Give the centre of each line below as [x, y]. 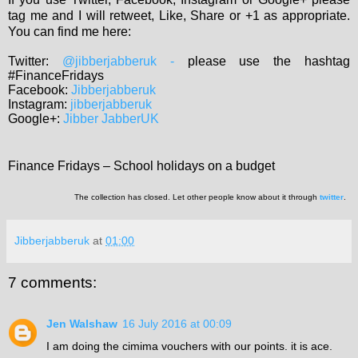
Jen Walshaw [82, 323]
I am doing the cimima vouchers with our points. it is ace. [189, 346]
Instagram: [39, 104]
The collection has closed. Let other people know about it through [197, 197]
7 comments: [52, 282]
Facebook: [40, 89]
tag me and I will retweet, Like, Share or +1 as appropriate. [179, 15]
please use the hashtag [269, 61]
